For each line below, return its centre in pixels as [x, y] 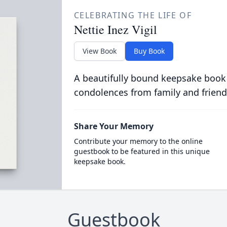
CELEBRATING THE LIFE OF [133, 15]
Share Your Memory [113, 126]
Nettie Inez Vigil [115, 29]
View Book [99, 51]
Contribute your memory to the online [138, 141]
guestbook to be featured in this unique [142, 151]
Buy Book [149, 51]
